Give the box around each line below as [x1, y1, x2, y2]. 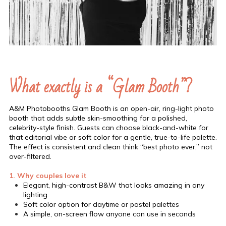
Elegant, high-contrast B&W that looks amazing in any [23, 180, 204, 190]
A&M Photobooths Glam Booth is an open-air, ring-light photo [9, 103, 214, 113]
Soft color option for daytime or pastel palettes [23, 199, 179, 209]
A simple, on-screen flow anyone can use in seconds [23, 209, 196, 218]
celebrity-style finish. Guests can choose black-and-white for [9, 123, 208, 132]
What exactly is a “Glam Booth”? [9, 72, 192, 102]
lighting [23, 190, 47, 199]
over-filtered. [9, 151, 51, 161]
